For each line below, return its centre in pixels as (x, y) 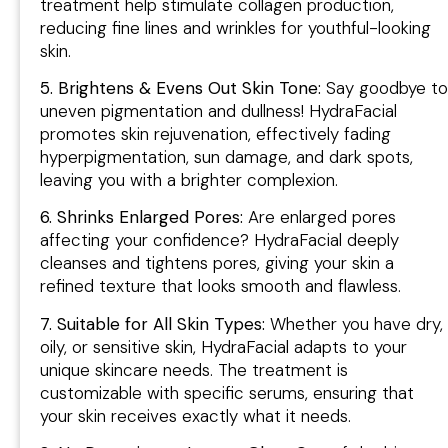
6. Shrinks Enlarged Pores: (144, 217)
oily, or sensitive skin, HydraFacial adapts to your (223, 346)
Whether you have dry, (356, 323)
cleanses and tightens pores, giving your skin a (217, 263)
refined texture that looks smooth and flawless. (220, 286)
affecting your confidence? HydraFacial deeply (219, 240)
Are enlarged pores (322, 217)
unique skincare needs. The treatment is (194, 369)
